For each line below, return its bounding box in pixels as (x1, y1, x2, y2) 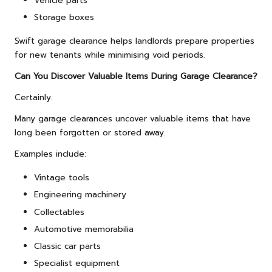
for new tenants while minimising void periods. (15, 49, 205, 62)
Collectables (34, 205, 84, 219)
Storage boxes (34, 11, 94, 24)
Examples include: (15, 148, 86, 161)
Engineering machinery (34, 188, 126, 202)
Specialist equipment (34, 256, 120, 270)
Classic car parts (34, 239, 101, 253)
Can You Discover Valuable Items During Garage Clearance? (15, 70, 257, 83)
